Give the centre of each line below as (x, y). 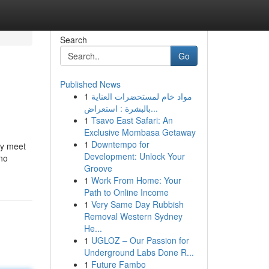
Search (73, 40)
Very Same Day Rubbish (137, 204)
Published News (90, 84)
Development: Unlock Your (134, 156)
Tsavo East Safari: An (132, 120)
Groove (98, 168)
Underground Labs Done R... (139, 252)
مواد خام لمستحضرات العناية (141, 96)
